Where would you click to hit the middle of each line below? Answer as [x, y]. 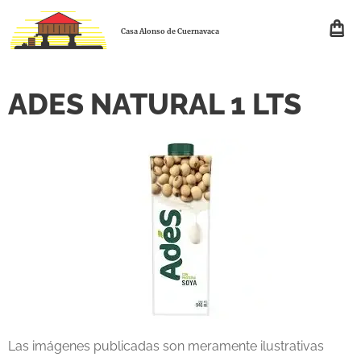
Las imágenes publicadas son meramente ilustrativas [166, 346]
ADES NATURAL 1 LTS [155, 104]
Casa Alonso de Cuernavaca [170, 31]
